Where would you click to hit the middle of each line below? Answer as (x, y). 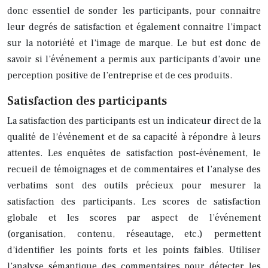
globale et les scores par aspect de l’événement (134, 217)
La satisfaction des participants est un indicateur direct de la (134, 121)
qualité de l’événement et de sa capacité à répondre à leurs (134, 137)
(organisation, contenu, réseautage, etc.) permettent (134, 234)
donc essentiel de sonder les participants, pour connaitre (134, 10)
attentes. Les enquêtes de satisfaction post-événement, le (134, 153)
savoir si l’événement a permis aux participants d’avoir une (134, 59)
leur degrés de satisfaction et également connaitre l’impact (134, 27)
